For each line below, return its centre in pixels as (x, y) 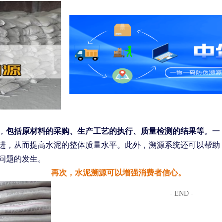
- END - (182, 194)
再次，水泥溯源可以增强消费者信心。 (118, 173)
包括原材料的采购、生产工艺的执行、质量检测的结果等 (105, 131)
